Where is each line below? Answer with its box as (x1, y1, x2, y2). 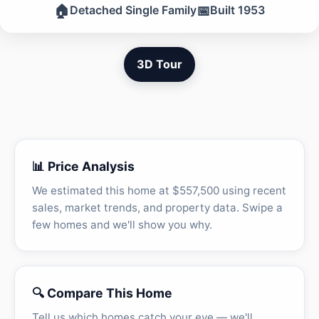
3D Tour (137, 56, 182, 71)
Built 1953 (210, 3, 265, 17)
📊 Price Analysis (32, 158, 135, 174)
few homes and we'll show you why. (32, 217, 212, 231)
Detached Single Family (70, 3, 197, 17)
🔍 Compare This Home (32, 285, 172, 300)
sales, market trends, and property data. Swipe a (32, 200, 283, 214)
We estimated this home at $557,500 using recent (32, 183, 286, 197)
